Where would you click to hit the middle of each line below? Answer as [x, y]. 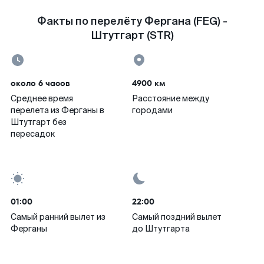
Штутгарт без [39, 122]
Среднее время [42, 98]
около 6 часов [40, 83]
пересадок [33, 134]
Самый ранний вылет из [58, 217]
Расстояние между [171, 98]
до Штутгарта [161, 229]
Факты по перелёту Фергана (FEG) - [132, 21]
